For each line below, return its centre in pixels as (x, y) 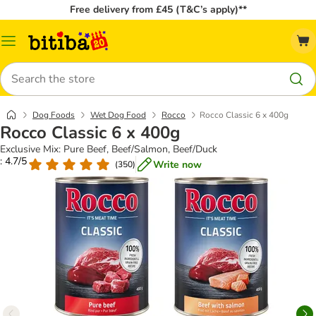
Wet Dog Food (118, 115)
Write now (177, 164)
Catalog (25, 46)
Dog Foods (54, 115)
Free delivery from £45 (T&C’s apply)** (158, 10)
